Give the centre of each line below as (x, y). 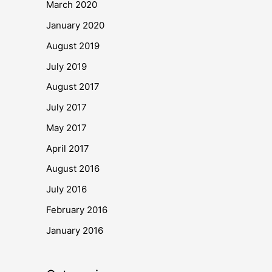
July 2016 (66, 189)
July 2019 (66, 66)
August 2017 (73, 87)
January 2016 (75, 230)
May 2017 (66, 127)
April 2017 (68, 148)
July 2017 (66, 107)
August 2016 (73, 169)
